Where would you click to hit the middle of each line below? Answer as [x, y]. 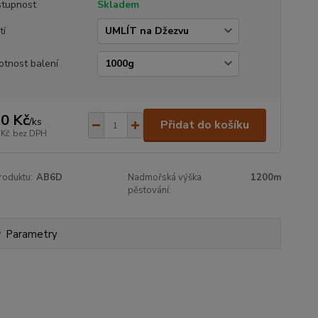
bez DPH [29, 133]
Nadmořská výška [165, 177]
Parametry [31, 234]
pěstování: [150, 190]
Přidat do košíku [204, 125]
